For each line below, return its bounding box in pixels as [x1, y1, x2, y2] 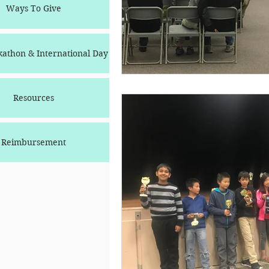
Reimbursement [1, 136, 66, 148]
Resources [13, 92, 54, 103]
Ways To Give [6, 3, 61, 14]
